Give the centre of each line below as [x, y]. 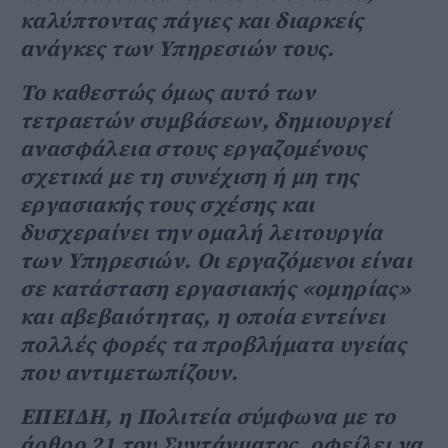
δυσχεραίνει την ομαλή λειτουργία [201, 233]
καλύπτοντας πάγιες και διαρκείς [192, 21]
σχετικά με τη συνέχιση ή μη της [189, 177]
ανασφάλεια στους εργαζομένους [193, 149]
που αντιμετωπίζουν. [129, 373]
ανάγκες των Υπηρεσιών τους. [177, 49]
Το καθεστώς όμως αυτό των [167, 93]
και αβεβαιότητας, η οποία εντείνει [203, 317]
